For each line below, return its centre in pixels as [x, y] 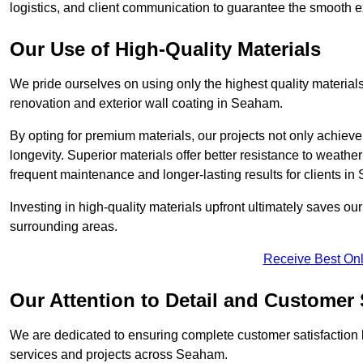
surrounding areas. [64, 226]
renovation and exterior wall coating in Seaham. [146, 103]
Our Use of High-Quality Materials [165, 49]
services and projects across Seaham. [119, 354]
